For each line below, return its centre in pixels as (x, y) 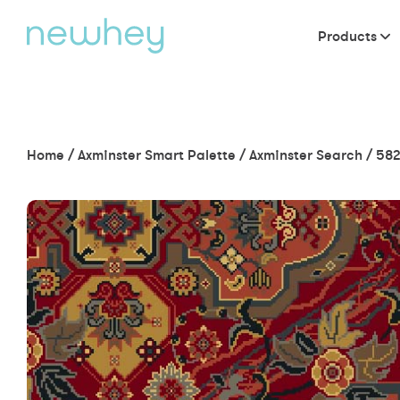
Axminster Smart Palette (157, 154)
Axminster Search (306, 154)
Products (347, 36)
